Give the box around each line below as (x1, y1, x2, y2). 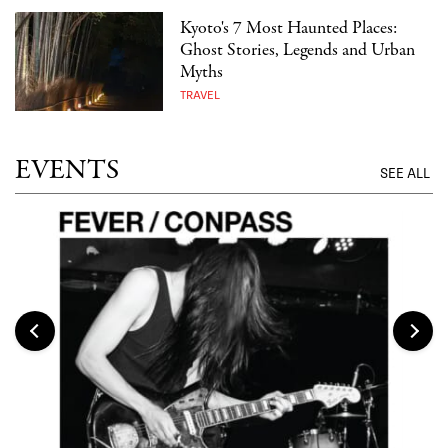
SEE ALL (380, 165, 433, 182)
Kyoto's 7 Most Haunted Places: (180, 15, 398, 41)
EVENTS (15, 151, 119, 190)
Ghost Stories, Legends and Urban (180, 37, 416, 63)
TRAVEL (180, 88, 221, 102)
